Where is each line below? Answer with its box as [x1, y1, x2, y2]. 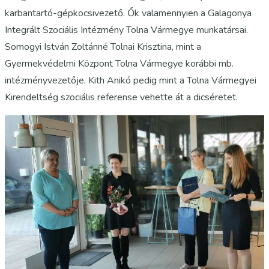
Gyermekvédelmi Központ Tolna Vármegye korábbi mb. [5, 56, 234, 70]
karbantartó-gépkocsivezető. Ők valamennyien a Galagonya [5, 6, 252, 20]
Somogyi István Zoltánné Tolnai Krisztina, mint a [5, 40, 201, 53]
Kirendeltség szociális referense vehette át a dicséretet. [5, 90, 238, 104]
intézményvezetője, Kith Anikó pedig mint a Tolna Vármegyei [5, 73, 256, 87]
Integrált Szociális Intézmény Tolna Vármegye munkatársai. [5, 23, 248, 37]
